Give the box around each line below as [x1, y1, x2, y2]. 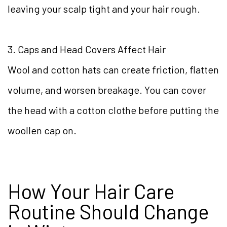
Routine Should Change [8, 199, 209, 224]
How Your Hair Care [8, 179, 174, 204]
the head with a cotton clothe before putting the [8, 104, 219, 117]
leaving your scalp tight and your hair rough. [8, 3, 200, 15]
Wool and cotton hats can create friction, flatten [8, 63, 219, 76]
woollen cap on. [8, 124, 77, 137]
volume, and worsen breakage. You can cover [8, 84, 206, 96]
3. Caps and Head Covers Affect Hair [8, 43, 166, 56]
